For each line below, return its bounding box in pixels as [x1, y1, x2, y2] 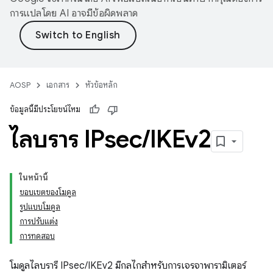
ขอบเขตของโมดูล [19, 187, 76, 197]
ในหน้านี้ [19, 172, 48, 183]
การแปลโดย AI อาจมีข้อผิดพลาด [10, 7, 138, 19]
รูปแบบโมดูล [19, 202, 60, 212]
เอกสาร [46, 80, 69, 90]
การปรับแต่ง [19, 216, 58, 227]
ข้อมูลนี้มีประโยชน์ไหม [10, 104, 80, 115]
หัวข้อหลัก [85, 80, 118, 90]
